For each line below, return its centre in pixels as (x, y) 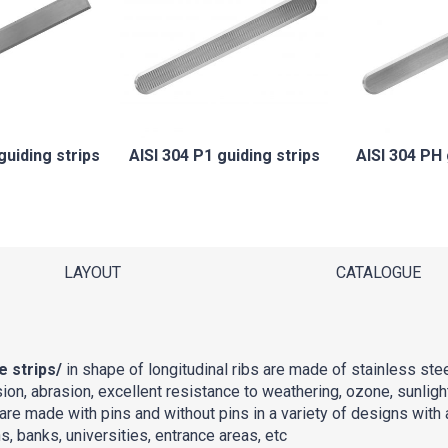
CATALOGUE (378, 272)
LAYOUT (92, 272)
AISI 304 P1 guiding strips (224, 155)
